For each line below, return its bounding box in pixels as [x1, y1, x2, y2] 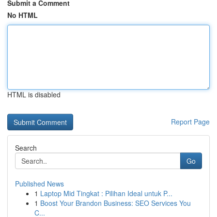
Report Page [171, 117, 210, 126]
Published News [15, 179, 64, 188]
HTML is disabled [7, 90, 61, 99]
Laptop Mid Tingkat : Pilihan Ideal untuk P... [40, 188, 172, 198]
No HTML [7, 10, 38, 20]
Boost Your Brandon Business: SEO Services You [40, 198, 191, 208]
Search [15, 143, 37, 153]
